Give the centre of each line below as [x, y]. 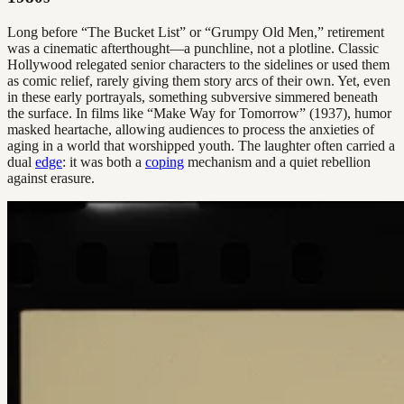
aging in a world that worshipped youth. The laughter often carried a [201, 145]
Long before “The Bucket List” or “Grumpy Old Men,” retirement [196, 32]
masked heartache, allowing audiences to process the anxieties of [191, 129]
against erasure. [51, 178]
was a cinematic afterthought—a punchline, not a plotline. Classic [193, 48]
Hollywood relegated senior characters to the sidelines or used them [198, 64]
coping [165, 161]
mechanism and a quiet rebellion [277, 161]
